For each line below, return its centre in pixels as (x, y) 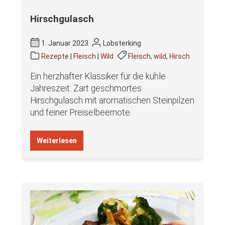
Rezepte (55, 56)
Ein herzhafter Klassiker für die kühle (98, 76)
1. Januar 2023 (65, 43)
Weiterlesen (57, 140)
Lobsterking (121, 43)
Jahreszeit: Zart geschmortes (86, 88)
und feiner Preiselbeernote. (81, 112)
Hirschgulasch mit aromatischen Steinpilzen (112, 100)
